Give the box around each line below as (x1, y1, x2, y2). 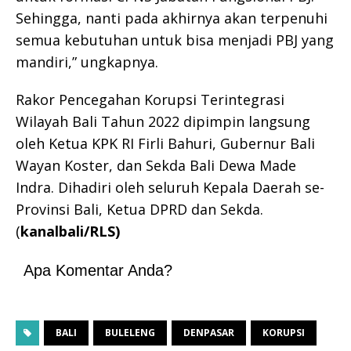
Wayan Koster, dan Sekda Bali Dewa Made (16, 155, 296, 175)
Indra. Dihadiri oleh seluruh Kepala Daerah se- (16, 177, 324, 197)
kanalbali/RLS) (20, 221, 120, 241)
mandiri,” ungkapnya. (16, 52, 158, 71)
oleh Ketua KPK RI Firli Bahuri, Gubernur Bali (16, 133, 315, 153)
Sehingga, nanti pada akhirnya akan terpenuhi (16, 8, 327, 27)
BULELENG (105, 325, 155, 339)
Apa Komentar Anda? (24, 261, 172, 279)
